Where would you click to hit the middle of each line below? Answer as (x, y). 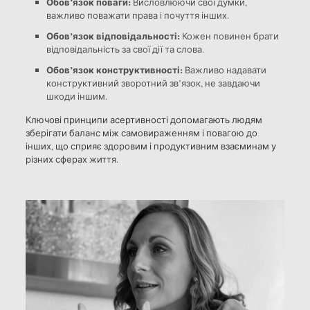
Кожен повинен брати (229, 36)
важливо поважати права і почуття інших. (137, 15)
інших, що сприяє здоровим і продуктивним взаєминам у (151, 146)
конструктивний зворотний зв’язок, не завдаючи (153, 83)
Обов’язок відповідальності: (113, 35)
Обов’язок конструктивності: (114, 69)
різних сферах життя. (72, 159)
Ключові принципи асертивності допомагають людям (144, 119)
